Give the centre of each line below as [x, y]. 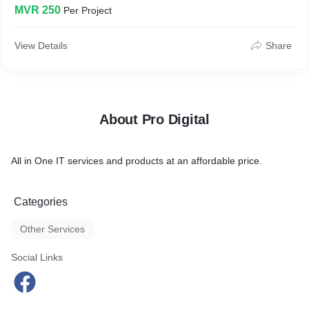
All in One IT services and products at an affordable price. [137, 160]
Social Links [37, 257]
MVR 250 [38, 10]
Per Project [88, 10]
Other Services [52, 229]
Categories [41, 201]
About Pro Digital [154, 119]
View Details [41, 45]
